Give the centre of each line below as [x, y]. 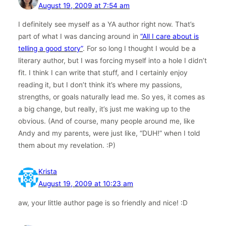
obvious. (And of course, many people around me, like [106, 121]
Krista [48, 172]
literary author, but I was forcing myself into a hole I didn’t [112, 61]
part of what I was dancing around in [79, 37]
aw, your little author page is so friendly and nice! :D [103, 203]
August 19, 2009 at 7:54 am [84, 5]
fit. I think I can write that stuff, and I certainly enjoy [103, 73]
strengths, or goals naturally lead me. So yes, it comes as [111, 97]
